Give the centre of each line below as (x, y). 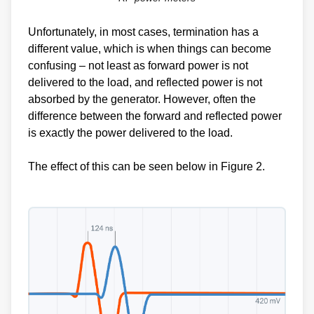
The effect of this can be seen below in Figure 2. (146, 166)
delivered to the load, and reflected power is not (145, 82)
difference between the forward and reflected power (155, 116)
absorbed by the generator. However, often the (142, 99)
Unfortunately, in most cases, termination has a (143, 32)
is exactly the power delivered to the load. (132, 132)
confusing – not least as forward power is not (138, 65)
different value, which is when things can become (150, 48)
